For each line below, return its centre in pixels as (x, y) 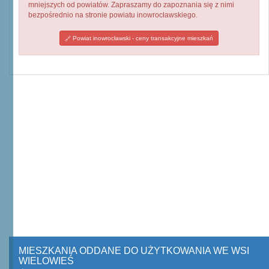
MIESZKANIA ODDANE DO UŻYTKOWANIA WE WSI (134, 251)
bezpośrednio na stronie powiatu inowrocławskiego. (113, 15)
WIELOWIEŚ (46, 261)
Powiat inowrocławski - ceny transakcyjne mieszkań (142, 38)
